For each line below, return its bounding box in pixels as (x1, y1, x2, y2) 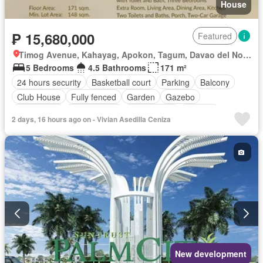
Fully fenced (71, 90, 116, 103)
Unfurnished (123, 120, 168, 132)
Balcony (200, 76, 230, 88)
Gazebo (166, 90, 195, 103)
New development (175, 247, 247, 259)
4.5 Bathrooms (88, 62, 146, 74)
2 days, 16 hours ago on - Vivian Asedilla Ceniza (12, 114, 171, 125)
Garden (127, 90, 155, 103)
